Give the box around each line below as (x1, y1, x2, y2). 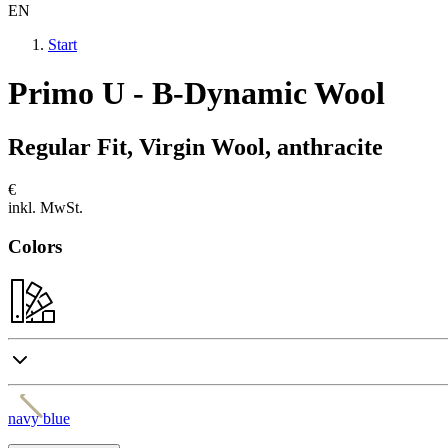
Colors (8, 235, 62, 257)
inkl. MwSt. (8, 198, 83, 216)
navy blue (8, 410, 70, 428)
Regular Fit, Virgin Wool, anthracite (8, 133, 383, 160)
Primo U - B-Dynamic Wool (8, 75, 385, 112)
